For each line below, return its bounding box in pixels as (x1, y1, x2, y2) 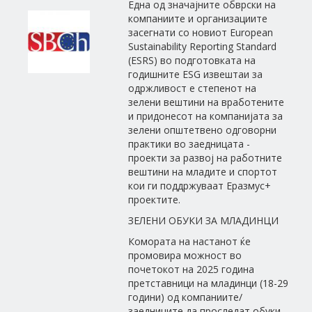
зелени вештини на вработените (128, 95, 285, 109)
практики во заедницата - (128, 137, 251, 150)
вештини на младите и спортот (128, 165, 278, 178)
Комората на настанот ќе (128, 235, 251, 248)
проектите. (128, 193, 181, 206)
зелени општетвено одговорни (128, 123, 277, 136)
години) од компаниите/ (128, 290, 243, 304)
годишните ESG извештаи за (128, 68, 263, 81)
